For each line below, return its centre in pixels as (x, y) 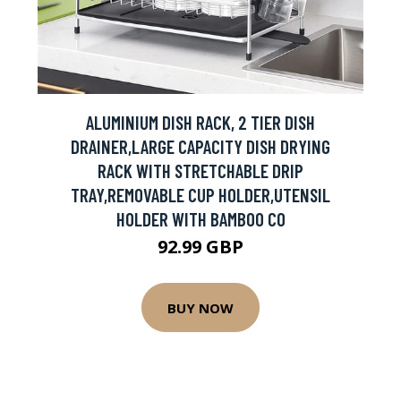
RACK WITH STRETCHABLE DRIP (200, 171)
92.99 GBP (200, 247)
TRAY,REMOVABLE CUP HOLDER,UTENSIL (200, 195)
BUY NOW (200, 307)
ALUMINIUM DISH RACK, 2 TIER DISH (200, 122)
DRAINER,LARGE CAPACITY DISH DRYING (200, 146)
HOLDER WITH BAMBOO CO (200, 219)
